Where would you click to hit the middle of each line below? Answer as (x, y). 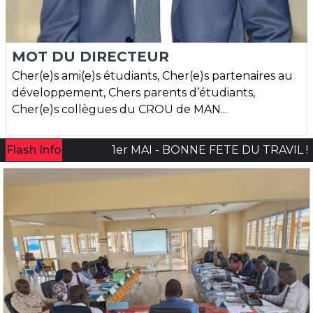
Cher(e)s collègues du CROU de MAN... (119, 110)
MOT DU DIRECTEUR (90, 57)
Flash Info (34, 150)
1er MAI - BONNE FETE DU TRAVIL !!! (139, 150)
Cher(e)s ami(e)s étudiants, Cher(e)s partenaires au (152, 76)
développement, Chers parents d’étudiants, (133, 93)
